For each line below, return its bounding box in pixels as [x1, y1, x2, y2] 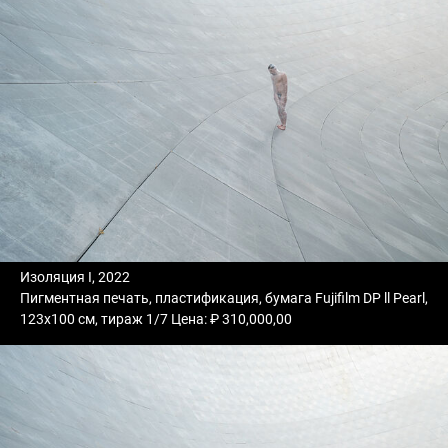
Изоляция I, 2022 [20, 268, 130, 285]
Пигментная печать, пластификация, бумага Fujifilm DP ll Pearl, [20, 289, 428, 306]
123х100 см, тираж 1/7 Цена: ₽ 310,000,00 [20, 310, 292, 327]
